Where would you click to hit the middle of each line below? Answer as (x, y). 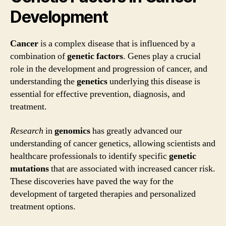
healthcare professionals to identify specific (90, 156)
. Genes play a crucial (162, 56)
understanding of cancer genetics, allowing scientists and (113, 143)
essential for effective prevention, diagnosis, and (98, 94)
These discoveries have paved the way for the (92, 181)
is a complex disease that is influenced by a (117, 44)
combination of (39, 56)
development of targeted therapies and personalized (103, 194)
